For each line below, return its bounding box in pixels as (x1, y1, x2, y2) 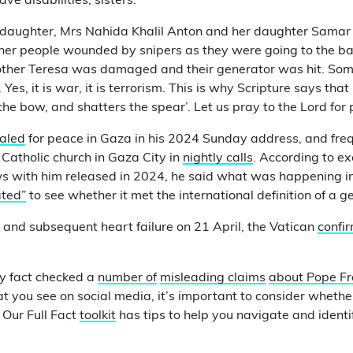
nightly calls (183, 152, 253, 165)
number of (98, 272, 157, 284)
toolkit (80, 310, 116, 322)
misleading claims (160, 272, 266, 284)
